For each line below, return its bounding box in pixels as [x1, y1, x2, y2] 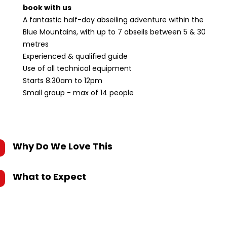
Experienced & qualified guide [23, 51, 128, 61]
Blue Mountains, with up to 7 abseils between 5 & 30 [23, 27, 206, 37]
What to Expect [13, 170, 86, 183]
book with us [23, 3, 71, 13]
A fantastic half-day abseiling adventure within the [23, 15, 204, 25]
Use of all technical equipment [23, 63, 134, 73]
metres [23, 39, 49, 49]
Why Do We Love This [13, 140, 112, 153]
